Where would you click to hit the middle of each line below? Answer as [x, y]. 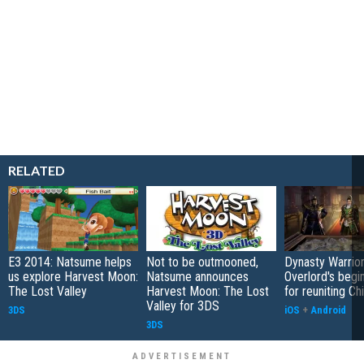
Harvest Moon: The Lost [208, 291]
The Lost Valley [48, 291]
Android [328, 310]
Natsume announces [197, 276]
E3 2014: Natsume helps [70, 262]
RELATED [37, 170]
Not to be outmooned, [202, 262]
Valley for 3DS [183, 305]
